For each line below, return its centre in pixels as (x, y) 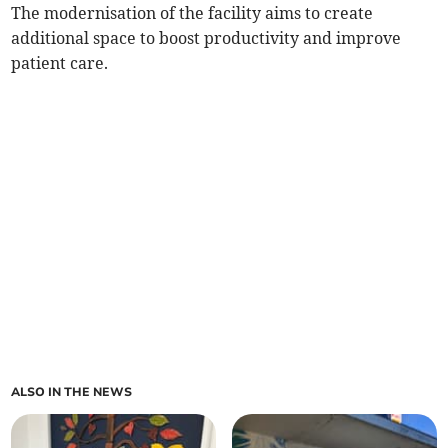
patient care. (60, 63)
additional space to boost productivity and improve (206, 38)
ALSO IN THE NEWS (72, 392)
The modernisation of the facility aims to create (192, 13)
